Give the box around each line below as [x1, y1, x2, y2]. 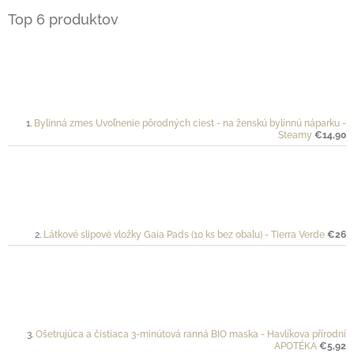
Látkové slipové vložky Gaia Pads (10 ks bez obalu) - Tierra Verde [43, 229, 325, 241]
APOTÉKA [274, 341, 317, 352]
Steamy [278, 130, 312, 141]
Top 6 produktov [8, 11, 119, 28]
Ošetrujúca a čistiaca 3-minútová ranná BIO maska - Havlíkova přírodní [36, 329, 346, 341]
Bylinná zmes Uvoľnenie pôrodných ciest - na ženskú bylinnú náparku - [34, 118, 346, 130]
